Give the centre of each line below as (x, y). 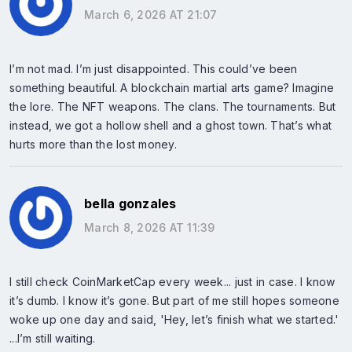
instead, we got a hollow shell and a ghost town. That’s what (170, 125)
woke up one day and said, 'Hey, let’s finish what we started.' (174, 319)
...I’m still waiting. (53, 338)
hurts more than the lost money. (93, 144)
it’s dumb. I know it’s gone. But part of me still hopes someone (174, 300)
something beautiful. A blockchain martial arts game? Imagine (172, 87)
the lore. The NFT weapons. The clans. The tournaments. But (173, 106)
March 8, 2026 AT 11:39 (150, 227)
